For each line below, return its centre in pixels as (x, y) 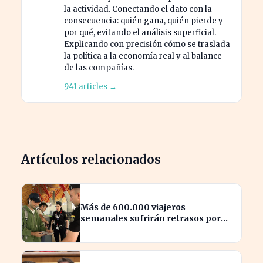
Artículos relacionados (91, 159)
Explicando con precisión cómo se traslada (147, 44)
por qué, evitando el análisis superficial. (140, 32)
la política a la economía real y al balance (143, 56)
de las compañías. (99, 68)
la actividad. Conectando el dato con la (138, 9)
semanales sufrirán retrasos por (151, 218)
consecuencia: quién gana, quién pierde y (144, 21)
